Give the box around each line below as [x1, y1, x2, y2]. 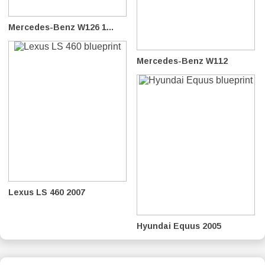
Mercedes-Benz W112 [137, 56, 228, 66]
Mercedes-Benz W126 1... [8, 22, 114, 32]
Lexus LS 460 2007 [8, 187, 85, 197]
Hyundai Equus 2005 [137, 221, 221, 231]
